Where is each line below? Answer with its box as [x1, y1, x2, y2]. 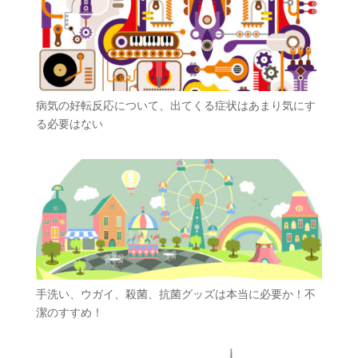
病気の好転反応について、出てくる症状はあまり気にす [35, 99, 316, 113]
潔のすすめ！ [35, 305, 103, 319]
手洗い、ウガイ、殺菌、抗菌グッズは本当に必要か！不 [35, 287, 316, 300]
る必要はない [35, 117, 103, 131]
